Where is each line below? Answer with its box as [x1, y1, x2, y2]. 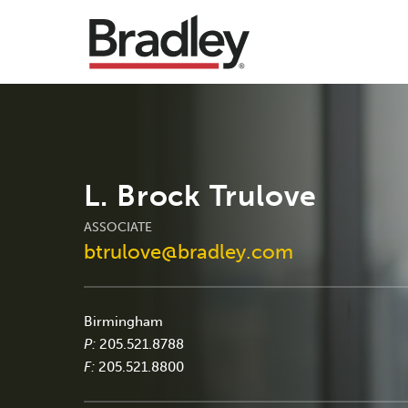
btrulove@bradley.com [84, 239, 293, 264]
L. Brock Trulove [84, 178, 318, 213]
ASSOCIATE [84, 219, 152, 235]
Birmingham [84, 312, 163, 330]
